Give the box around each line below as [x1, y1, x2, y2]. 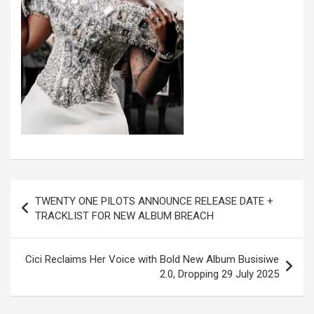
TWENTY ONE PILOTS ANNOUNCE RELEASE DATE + [35, 195, 273, 208]
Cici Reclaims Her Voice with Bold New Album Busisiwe [25, 253, 279, 266]
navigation [10, 204, 90, 222]
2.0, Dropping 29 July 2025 [160, 268, 279, 281]
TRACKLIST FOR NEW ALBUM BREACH [35, 210, 217, 223]
